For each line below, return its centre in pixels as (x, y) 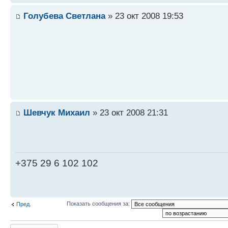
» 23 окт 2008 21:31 (129, 113)
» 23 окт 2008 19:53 (144, 16)
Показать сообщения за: (99, 203)
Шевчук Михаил (57, 113)
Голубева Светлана (64, 16)
